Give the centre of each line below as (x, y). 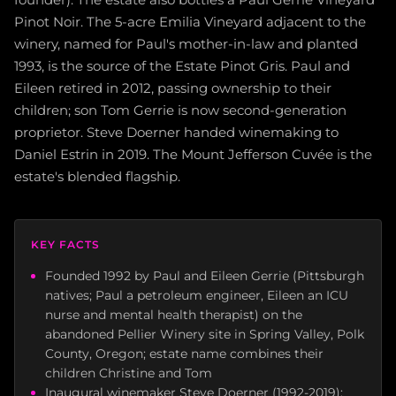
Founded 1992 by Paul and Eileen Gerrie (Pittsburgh (205, 276)
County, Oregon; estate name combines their (184, 354)
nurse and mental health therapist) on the (174, 315)
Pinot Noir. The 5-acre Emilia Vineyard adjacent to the (190, 22)
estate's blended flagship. (97, 176)
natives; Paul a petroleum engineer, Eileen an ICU (197, 295)
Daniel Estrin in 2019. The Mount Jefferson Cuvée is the (193, 154)
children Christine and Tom (129, 373)
